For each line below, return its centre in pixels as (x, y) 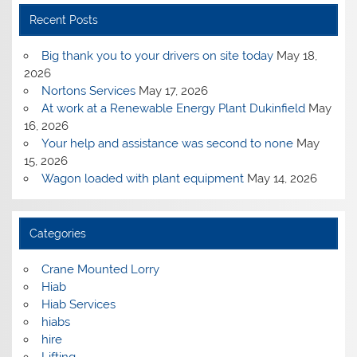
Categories (57, 233)
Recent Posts (63, 20)
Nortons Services (88, 90)
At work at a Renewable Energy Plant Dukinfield (173, 108)
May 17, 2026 (173, 90)
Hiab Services (78, 304)
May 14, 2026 (282, 178)
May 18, (296, 55)
